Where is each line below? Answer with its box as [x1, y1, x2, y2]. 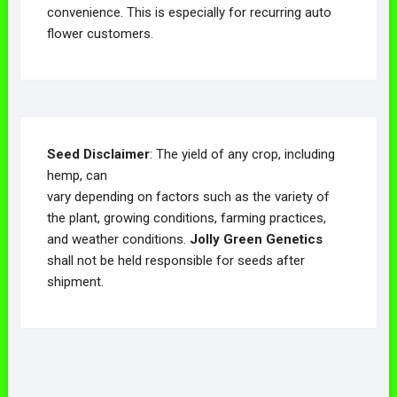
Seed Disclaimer [46, 145, 150, 162]
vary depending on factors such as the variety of [46, 188, 330, 205]
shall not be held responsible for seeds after [46, 252, 305, 269]
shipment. [46, 273, 104, 290]
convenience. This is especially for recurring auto [46, 4, 331, 20]
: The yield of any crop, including [149, 145, 335, 162]
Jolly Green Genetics [189, 230, 323, 247]
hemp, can [46, 167, 107, 183]
